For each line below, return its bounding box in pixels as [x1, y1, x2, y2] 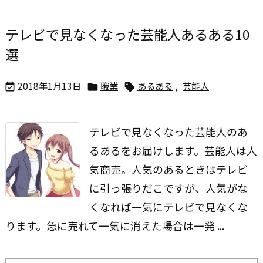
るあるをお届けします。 [89, 143, 204, 159]
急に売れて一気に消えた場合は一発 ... [46, 218, 224, 234]
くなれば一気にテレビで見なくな [89, 199, 248, 215]
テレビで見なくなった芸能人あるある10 [5, 24, 250, 45]
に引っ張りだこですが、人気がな [89, 180, 248, 196]
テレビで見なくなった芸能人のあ [89, 124, 248, 140]
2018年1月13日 [18, 79, 81, 93]
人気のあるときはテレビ [131, 161, 248, 177]
